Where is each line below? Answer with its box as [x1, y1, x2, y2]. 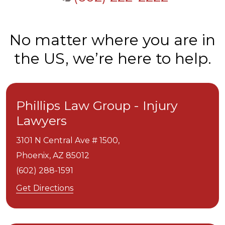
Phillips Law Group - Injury [16, 98, 178, 113]
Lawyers [16, 113, 67, 128]
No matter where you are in [10, 31, 215, 49]
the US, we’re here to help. [14, 49, 211, 68]
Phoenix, [16, 151, 51, 160]
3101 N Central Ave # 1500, [16, 136, 120, 145]
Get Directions [16, 183, 73, 193]
